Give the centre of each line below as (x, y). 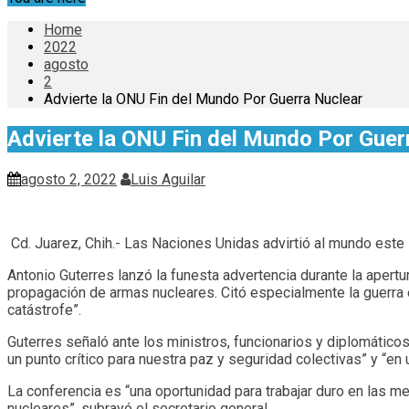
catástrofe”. (44, 309)
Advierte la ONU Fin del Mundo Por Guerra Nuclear (203, 99)
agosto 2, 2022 (69, 179)
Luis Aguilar (168, 179)
